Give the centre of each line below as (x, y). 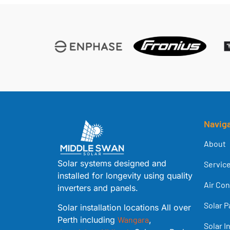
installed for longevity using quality (125, 175)
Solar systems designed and (112, 163)
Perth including (88, 219)
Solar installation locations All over (124, 207)
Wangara (133, 219)
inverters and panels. (98, 188)
